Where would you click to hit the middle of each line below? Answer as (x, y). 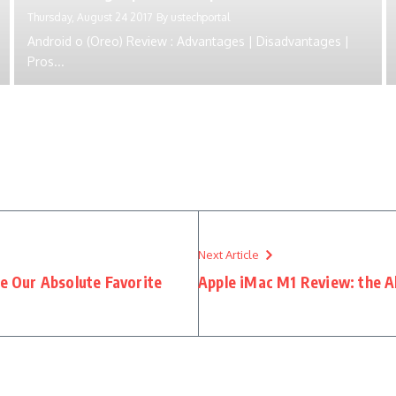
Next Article (228, 255)
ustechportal (200, 17)
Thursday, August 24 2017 (89, 17)
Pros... (46, 61)
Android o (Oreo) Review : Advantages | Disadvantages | (188, 41)
